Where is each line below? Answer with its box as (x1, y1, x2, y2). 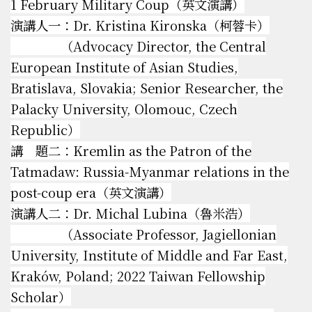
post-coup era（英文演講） (10, 183, 171, 202)
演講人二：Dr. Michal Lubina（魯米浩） (10, 204, 250, 223)
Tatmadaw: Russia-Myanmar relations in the (10, 162, 289, 181)
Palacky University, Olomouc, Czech (10, 100, 237, 118)
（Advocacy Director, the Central (10, 37, 266, 56)
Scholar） (10, 288, 71, 306)
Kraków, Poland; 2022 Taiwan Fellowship (10, 267, 265, 286)
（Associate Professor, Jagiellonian (10, 225, 276, 244)
